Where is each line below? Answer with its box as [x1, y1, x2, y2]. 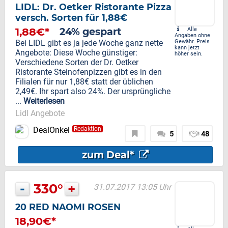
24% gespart [60, 25, 121, 38]
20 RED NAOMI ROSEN [15, 202, 121, 213]
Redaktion [74, 125, 101, 133]
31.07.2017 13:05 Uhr [94, 182, 171, 192]
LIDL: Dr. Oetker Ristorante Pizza [15, 2, 172, 13]
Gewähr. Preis [175, 38, 210, 45]
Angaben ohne [175, 32, 210, 39]
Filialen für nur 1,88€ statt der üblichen [15, 77, 153, 87]
